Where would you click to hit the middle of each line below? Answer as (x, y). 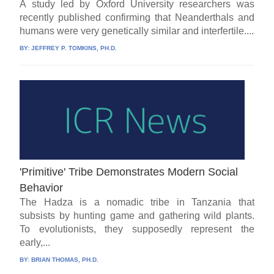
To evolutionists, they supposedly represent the (137, 229)
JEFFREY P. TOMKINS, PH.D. (74, 48)
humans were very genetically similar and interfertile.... (137, 31)
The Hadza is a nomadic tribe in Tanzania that (137, 202)
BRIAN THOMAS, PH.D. (65, 260)
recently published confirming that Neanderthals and (137, 18)
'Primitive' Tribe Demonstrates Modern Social (129, 172)
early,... (35, 243)
